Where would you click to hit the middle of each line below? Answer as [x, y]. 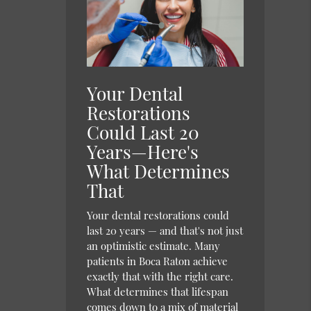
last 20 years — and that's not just [165, 231]
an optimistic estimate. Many [154, 246]
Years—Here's [143, 152]
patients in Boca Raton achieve [158, 261]
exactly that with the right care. [160, 277]
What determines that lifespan [158, 292]
